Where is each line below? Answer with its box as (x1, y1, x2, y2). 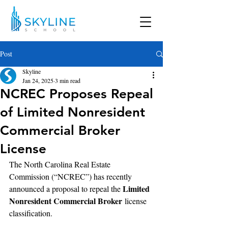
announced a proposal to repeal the (9, 183, 123, 194)
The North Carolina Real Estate (9, 159, 112, 169)
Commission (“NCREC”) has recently (9, 171, 134, 182)
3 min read (55, 76, 80, 84)
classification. (9, 208, 54, 218)
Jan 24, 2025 (22, 76, 53, 84)
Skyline (22, 67, 41, 75)
